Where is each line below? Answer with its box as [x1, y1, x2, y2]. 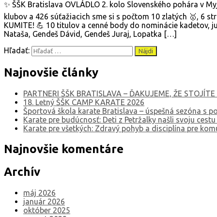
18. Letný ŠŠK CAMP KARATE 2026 [23, 97, 144, 107]
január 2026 [23, 197, 65, 206]
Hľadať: [4, 46, 30, 55]
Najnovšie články [4, 65, 98, 79]
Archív [4, 165, 40, 179]
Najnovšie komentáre [4, 142, 124, 155]
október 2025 [23, 206, 70, 215]
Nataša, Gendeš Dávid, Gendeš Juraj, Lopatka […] [4, 29, 177, 38]
